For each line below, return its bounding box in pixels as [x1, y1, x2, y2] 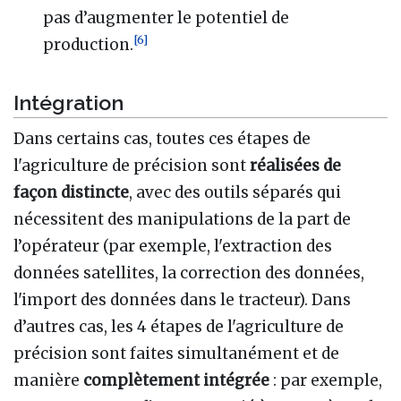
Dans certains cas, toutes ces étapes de [13, 129, 311, 149]
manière [13, 371, 83, 391]
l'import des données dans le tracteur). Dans [13, 290, 351, 311]
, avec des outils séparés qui [129, 183, 341, 203]
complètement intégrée [83, 371, 269, 391]
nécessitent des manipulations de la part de [13, 209, 351, 230]
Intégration [13, 90, 124, 115]
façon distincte [13, 183, 129, 203]
